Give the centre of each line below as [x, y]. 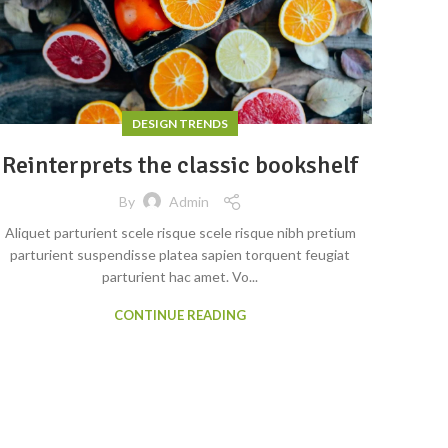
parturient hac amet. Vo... [180, 276]
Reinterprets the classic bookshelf [180, 164]
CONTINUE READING [180, 314]
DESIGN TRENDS [180, 123]
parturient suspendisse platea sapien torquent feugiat [180, 254]
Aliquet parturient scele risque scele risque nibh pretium [180, 232]
